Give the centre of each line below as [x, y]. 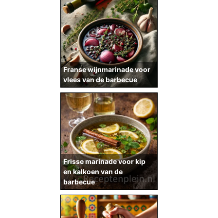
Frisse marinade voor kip [104, 161]
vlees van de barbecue [100, 80]
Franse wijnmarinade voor [107, 69]
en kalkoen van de [93, 172]
